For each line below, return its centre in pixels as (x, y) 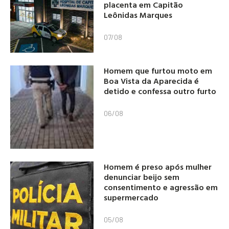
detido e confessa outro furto (160, 91)
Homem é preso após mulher (158, 166)
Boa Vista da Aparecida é (152, 81)
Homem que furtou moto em (158, 70)
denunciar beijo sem (142, 177)
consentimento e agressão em (161, 187)
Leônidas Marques (138, 15)
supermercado (131, 197)
